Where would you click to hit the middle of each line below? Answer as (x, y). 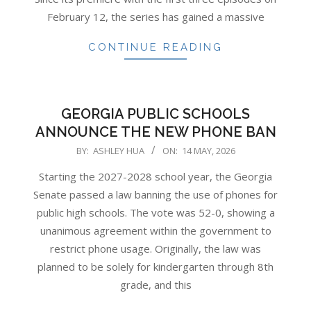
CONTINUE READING (155, 47)
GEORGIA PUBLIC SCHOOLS (155, 114)
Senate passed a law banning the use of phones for (155, 194)
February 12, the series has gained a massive (155, 16)
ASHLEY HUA (118, 150)
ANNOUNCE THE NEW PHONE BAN (155, 132)
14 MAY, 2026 (208, 150)
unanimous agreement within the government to (155, 230)
